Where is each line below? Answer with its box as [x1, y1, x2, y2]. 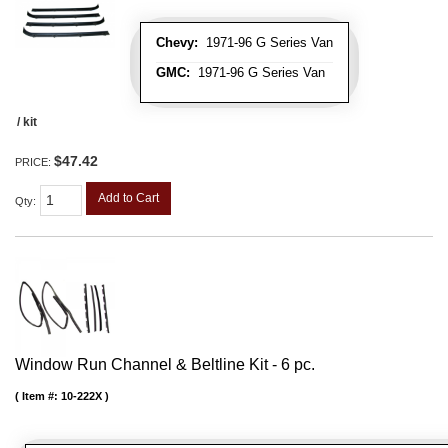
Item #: [22, 390, 61, 403]
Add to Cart [98, 191, 159, 206]
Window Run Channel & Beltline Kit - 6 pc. [15, 356, 315, 374]
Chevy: [156, 35, 198, 51]
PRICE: [15, 156, 54, 169]
